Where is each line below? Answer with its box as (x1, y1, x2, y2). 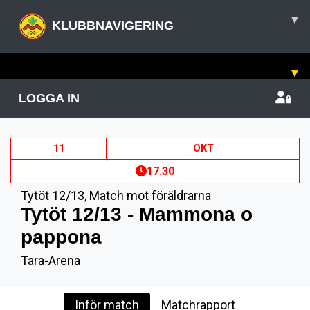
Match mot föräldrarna (89, 188, 211, 203)
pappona (21, 226, 102, 248)
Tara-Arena (21, 253, 80, 268)
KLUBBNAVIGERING (52, 18, 174, 33)
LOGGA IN (19, 91, 80, 105)
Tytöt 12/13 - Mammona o (21, 203, 253, 225)
